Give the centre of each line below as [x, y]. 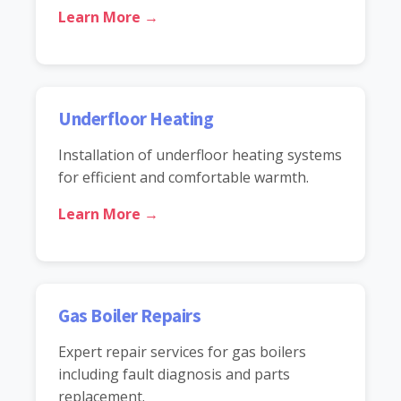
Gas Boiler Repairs [130, 316]
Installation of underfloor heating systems [200, 154]
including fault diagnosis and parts [174, 374]
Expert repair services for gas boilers [182, 351]
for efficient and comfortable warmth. [183, 177]
